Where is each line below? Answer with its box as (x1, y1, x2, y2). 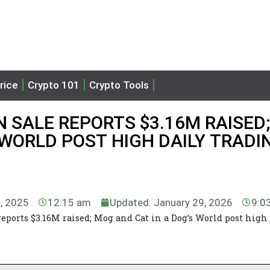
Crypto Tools (89, 79, 149, 91)
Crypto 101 (28, 79, 80, 91)
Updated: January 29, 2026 (110, 196, 233, 209)
